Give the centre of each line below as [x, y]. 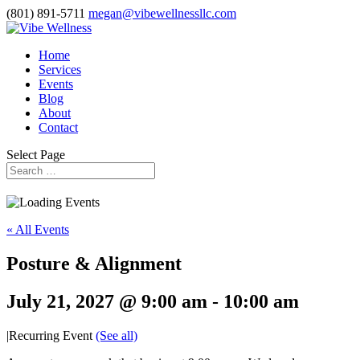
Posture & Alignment [94, 263]
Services [60, 70]
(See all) [117, 335]
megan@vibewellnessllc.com [162, 13]
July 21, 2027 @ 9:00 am [107, 301]
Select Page [36, 155]
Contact [58, 127]
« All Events [38, 229]
